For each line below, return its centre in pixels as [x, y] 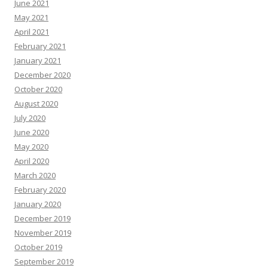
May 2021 [31, 17]
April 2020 [32, 161]
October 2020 [38, 89]
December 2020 [42, 75]
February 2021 [40, 46]
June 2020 [32, 132]
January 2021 [38, 60]
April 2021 [32, 32]
